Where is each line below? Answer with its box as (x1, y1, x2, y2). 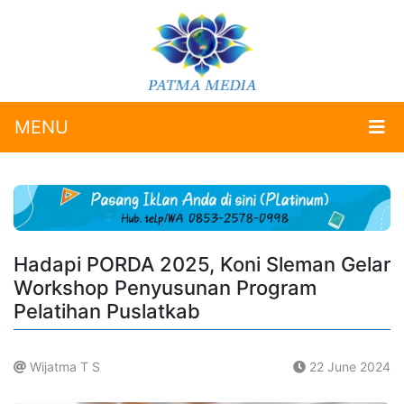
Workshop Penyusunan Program (14, 276, 317, 300)
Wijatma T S (26, 359, 100, 375)
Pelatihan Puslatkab (14, 299, 200, 324)
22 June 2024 (306, 359, 390, 375)
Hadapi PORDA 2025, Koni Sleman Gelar (14, 252, 390, 277)
